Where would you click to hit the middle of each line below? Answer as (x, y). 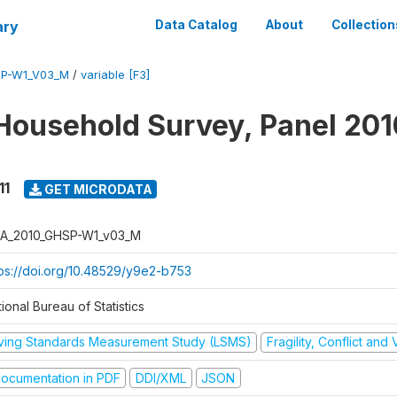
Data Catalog (196, 25)
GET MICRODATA (97, 189)
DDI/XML (160, 378)
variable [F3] (115, 75)
